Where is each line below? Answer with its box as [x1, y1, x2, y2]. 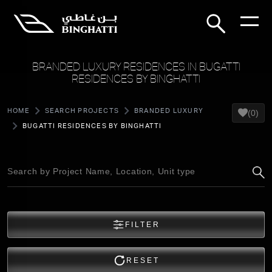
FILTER [125, 220, 160, 229]
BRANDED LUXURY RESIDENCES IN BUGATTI [32, 61, 240, 73]
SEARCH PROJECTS [44, 107, 119, 114]
